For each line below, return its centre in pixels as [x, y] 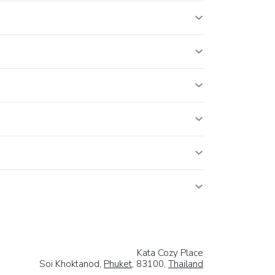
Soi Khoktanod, [72, 264]
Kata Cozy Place [170, 253]
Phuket [118, 264]
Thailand [186, 264]
